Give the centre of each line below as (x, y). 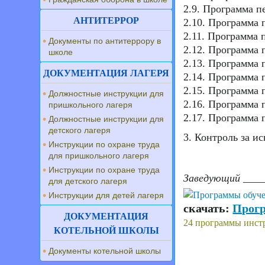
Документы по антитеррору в (105, 41)
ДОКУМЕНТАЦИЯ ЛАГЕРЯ (106, 73)
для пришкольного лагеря (99, 156)
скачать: (208, 208)
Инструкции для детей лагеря (106, 195)
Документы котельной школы (105, 251)
